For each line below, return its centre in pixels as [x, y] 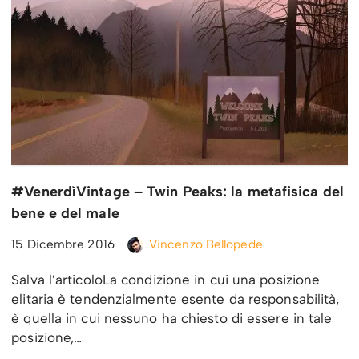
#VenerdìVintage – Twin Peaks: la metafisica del [177, 191]
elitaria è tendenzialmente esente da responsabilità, [175, 298]
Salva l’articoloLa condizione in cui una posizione [166, 279]
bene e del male [65, 213]
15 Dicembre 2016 [63, 244]
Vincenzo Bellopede [206, 244]
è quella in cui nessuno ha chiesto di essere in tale [172, 318]
